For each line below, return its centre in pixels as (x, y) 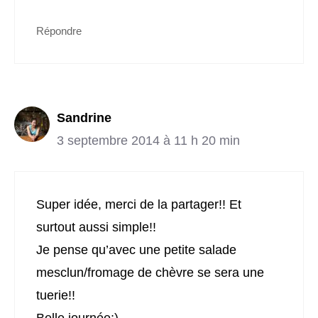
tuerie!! (56, 296)
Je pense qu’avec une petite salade (136, 250)
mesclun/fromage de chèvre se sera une (150, 273)
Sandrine (84, 118)
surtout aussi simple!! (96, 227)
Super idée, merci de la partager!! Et (139, 205)
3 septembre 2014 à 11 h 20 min (148, 141)
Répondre (59, 31)
